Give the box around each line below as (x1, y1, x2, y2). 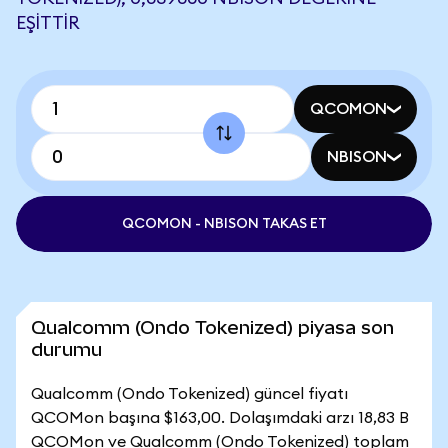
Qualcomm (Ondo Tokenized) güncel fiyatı (31, 386, 348, 402)
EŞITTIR (16, 14, 80, 32)
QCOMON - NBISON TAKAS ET (121, 217, 327, 231)
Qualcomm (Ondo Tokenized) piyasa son (31, 317, 394, 338)
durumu (31, 339, 102, 360)
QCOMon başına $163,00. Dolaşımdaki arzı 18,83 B (31, 410, 409, 426)
